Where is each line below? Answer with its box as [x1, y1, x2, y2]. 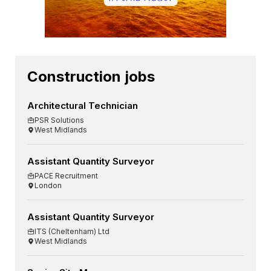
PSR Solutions [34, 116, 84, 125]
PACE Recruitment [34, 171, 98, 181]
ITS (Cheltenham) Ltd [34, 227, 109, 237]
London [34, 181, 62, 191]
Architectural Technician [27, 100, 138, 112]
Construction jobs [27, 68, 155, 86]
